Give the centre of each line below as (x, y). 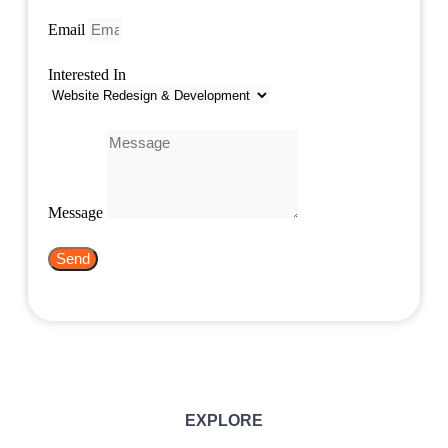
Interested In (87, 75)
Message (77, 213)
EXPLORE (224, 421)
